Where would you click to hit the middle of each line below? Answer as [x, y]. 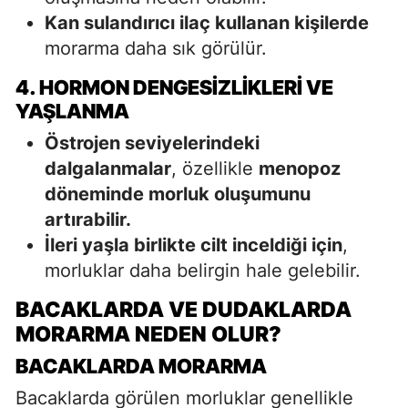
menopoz [300, 168]
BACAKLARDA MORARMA [141, 366]
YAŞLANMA [72, 111]
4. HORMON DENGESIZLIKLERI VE [174, 87]
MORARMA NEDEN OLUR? [148, 334]
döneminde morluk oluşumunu [178, 194]
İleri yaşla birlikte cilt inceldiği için [194, 245]
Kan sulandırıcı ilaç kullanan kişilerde [207, 22]
